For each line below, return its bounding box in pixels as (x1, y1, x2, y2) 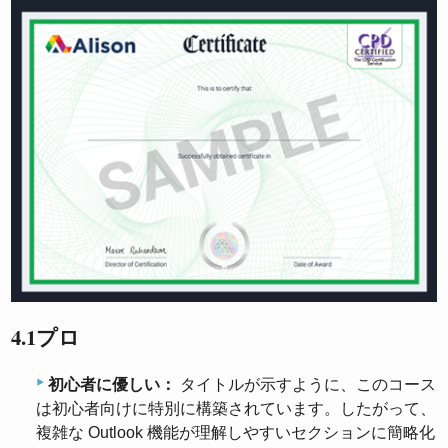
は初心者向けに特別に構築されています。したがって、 (36, 400, 436, 418)
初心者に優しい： (48, 376, 176, 394)
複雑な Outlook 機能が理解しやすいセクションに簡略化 (36, 424, 435, 442)
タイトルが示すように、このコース (176, 376, 436, 394)
